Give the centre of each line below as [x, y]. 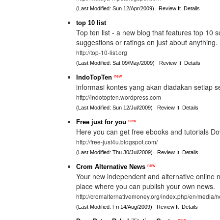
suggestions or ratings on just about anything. [147, 42]
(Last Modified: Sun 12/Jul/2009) [116, 108]
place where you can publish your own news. [145, 186]
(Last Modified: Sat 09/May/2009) [117, 63]
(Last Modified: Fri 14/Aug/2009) [116, 207]
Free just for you [101, 122]
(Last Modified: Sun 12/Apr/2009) [117, 8]
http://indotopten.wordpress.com [118, 97]
